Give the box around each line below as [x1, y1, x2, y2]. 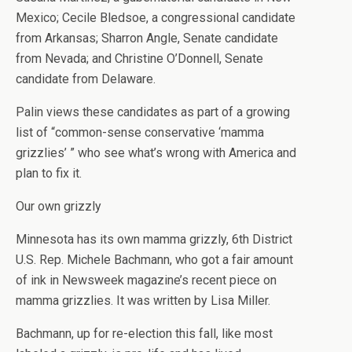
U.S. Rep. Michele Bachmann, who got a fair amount [16, 252, 293, 267]
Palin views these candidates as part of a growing [16, 104, 290, 119]
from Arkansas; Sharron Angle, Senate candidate [16, 31, 278, 46]
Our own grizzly [16, 199, 101, 214]
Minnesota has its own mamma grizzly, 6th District [16, 232, 292, 247]
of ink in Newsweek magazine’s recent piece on [16, 273, 277, 288]
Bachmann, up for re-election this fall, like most [16, 326, 273, 341]
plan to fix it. [16, 166, 82, 181]
